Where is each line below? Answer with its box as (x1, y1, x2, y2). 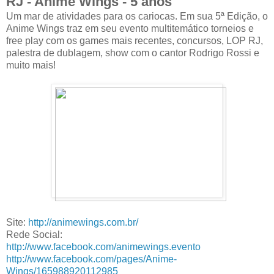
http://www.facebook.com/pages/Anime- (6, 253, 177, 264)
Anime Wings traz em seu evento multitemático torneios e (6, 23, 254, 34)
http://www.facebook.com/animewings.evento (6, 241, 201, 252)
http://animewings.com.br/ (28, 217, 138, 228)
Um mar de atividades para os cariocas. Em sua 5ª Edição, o (6, 10, 268, 21)
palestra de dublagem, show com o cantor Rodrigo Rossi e (6, 47, 259, 58)
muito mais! (6, 59, 56, 70)
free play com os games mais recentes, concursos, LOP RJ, (6, 35, 263, 46)
